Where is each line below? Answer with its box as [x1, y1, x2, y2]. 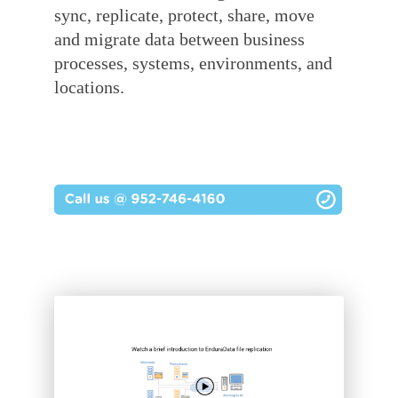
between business [179, 28, 306, 49]
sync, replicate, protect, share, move [54, 4, 315, 25]
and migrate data [54, 28, 180, 49]
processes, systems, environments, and [54, 52, 333, 73]
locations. [54, 76, 125, 97]
